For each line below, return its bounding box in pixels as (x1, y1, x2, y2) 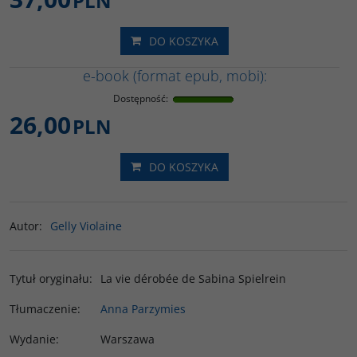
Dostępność (113, 92, 166, 105)
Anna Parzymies (100, 301, 186, 316)
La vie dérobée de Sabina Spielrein (100, 271, 286, 286)
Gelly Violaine (50, 218, 122, 233)
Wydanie (10, 331, 56, 347)
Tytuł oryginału (10, 271, 89, 286)
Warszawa (100, 331, 155, 347)
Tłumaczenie (10, 301, 77, 316)
